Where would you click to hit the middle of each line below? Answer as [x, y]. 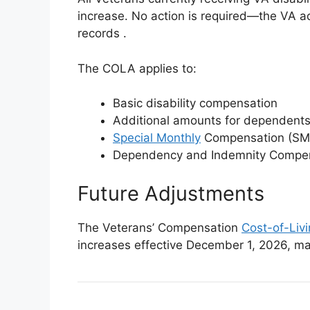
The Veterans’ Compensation [159, 227]
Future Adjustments [171, 193]
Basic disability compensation [195, 103]
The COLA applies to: [137, 68]
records [100, 33]
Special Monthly [157, 138]
